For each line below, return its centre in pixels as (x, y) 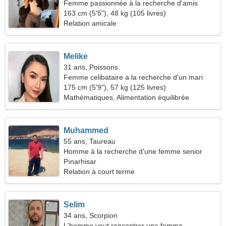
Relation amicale (90, 23)
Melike (76, 56)
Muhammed (86, 130)
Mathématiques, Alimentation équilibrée (127, 97)
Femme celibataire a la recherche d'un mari (133, 77)
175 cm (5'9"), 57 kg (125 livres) (115, 87)
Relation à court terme (99, 172)
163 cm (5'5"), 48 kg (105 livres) (115, 13)
